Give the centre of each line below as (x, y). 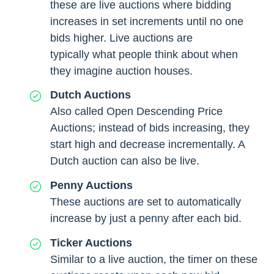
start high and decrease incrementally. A (147, 145)
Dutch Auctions (91, 95)
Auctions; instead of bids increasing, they (150, 128)
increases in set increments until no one (147, 21)
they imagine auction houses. (121, 71)
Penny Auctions (91, 186)
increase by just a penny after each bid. (146, 219)
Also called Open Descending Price (136, 112)
